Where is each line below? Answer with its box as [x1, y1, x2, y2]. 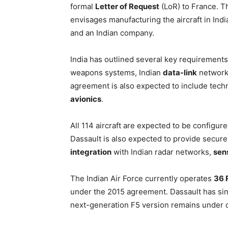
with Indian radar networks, [111, 147, 213, 157]
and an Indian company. [70, 28, 154, 38]
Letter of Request [95, 2, 159, 11]
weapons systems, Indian [70, 68, 163, 77]
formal [70, 2, 95, 11]
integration [70, 147, 111, 157]
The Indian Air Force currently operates [70, 174, 214, 183]
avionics [70, 94, 101, 104]
